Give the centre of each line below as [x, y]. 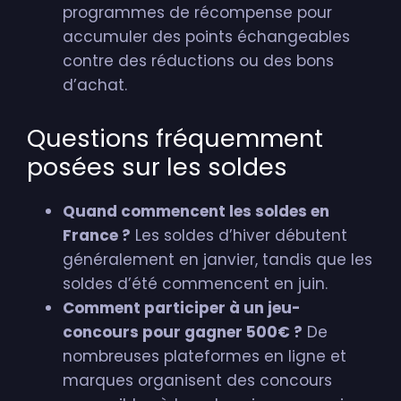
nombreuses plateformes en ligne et [205, 356]
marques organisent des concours [197, 380]
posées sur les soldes [157, 167]
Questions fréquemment [175, 138]
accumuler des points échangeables [206, 37]
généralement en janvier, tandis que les [218, 260]
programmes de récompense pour [197, 13]
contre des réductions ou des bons [198, 61]
